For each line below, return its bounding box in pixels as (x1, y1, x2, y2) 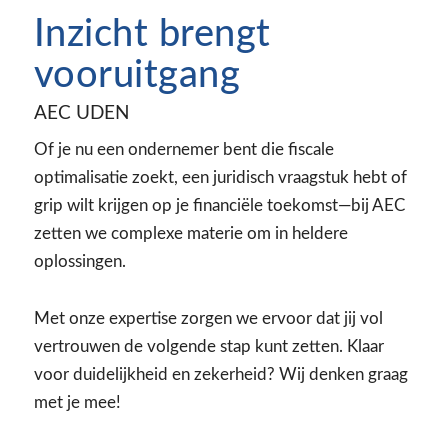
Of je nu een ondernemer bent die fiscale (33, 140, 334, 158)
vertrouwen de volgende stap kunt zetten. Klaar (33, 337, 384, 355)
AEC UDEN (33, 103, 130, 123)
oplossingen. (33, 252, 126, 270)
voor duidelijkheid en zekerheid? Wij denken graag (33, 365, 408, 383)
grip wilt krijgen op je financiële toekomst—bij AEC (33, 196, 405, 214)
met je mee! (33, 393, 121, 411)
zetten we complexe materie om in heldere (33, 224, 348, 242)
